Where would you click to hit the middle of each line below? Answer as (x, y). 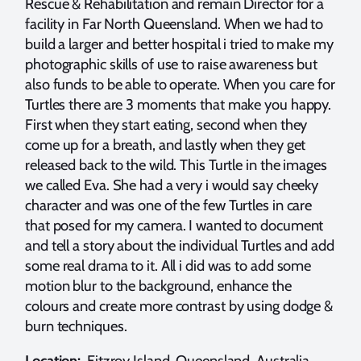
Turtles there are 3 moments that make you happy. (178, 104)
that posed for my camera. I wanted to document (174, 225)
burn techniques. (78, 326)
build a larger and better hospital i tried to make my (179, 44)
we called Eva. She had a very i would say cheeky (172, 185)
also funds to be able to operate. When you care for (180, 84)
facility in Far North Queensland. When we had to (174, 23)
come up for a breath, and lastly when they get (166, 144)
